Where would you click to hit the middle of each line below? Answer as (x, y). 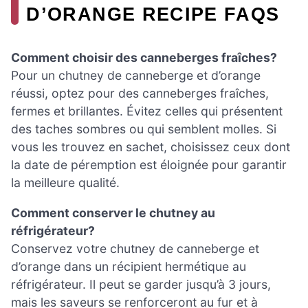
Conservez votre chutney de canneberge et (135, 248)
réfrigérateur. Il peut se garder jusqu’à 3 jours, (141, 284)
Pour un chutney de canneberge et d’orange (136, 76)
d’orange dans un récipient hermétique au (129, 266)
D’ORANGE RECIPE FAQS (153, 14)
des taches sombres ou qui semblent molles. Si (144, 129)
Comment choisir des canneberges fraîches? (144, 58)
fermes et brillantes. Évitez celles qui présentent (147, 111)
